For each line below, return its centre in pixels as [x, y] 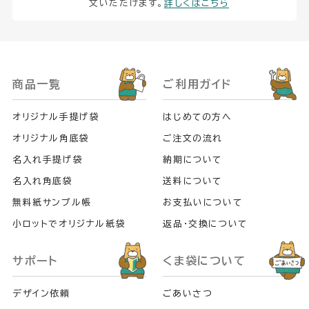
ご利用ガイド [197, 84]
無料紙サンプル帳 [52, 202]
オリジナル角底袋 [51, 138]
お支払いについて [203, 202]
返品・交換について [205, 223]
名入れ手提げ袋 [48, 159]
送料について [192, 181]
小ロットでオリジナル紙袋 [69, 223]
